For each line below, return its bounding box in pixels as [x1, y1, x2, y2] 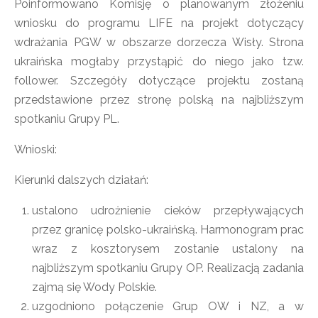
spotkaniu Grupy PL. [14, 112, 119, 126]
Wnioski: [14, 143, 57, 156]
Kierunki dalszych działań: [14, 173, 148, 187]
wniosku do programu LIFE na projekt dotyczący [14, 16, 304, 30]
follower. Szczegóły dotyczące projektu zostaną [14, 74, 304, 87]
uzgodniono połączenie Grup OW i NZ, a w [32, 300, 304, 313]
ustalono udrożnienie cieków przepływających [32, 204, 304, 217]
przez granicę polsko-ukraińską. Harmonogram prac [32, 223, 304, 236]
